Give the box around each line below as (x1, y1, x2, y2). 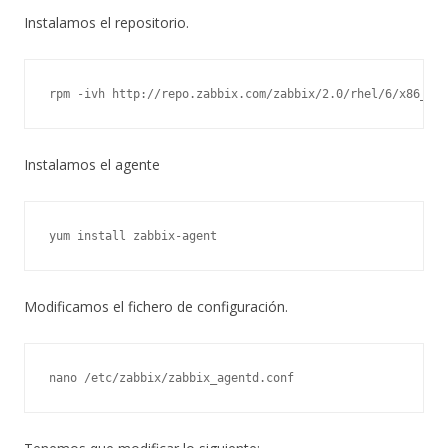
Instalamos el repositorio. (24, 12, 189, 32)
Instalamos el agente (24, 154, 160, 174)
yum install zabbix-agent (49, 228, 217, 243)
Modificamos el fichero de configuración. (24, 296, 288, 316)
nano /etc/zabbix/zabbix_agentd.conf (49, 370, 294, 385)
